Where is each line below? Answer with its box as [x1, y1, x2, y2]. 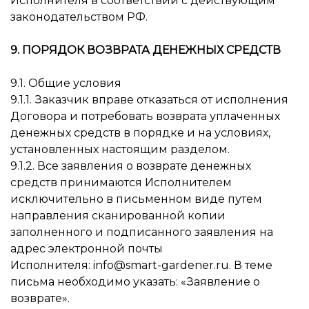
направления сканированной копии [10, 209, 226, 222]
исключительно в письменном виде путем [10, 192, 262, 206]
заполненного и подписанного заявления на [10, 226, 273, 239]
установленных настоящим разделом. [10, 143, 230, 156]
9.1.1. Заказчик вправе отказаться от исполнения [10, 93, 288, 106]
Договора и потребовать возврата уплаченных [10, 110, 280, 123]
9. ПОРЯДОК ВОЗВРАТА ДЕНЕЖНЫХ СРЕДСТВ [10, 43, 281, 57]
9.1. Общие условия [10, 77, 121, 90]
